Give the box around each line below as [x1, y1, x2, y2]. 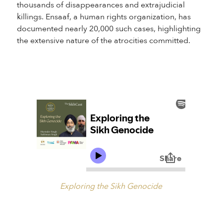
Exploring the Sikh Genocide [60, 181, 162, 192]
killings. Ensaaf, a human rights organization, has [16, 11, 191, 23]
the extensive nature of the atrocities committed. [16, 35, 190, 47]
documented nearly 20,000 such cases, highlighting [16, 23, 201, 35]
